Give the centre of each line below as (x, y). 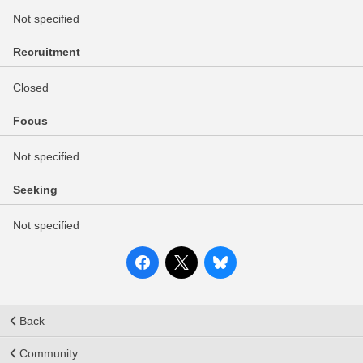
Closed (31, 88)
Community (49, 353)
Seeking (35, 190)
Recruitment (47, 52)
